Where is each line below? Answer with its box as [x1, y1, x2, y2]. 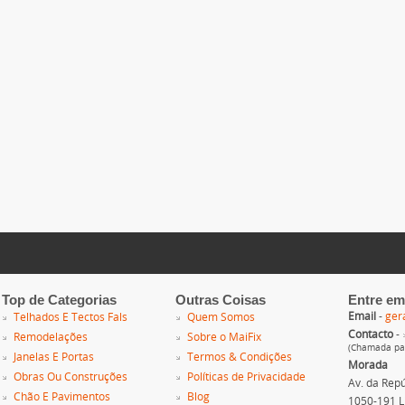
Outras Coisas [174, 292, 266, 308]
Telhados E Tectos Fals [14, 311, 128, 325]
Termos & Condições [186, 351, 292, 364]
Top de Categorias [2, 292, 118, 308]
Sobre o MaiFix [186, 331, 261, 344]
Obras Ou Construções [14, 371, 128, 384]
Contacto [347, 328, 393, 342]
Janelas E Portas [14, 351, 95, 364]
